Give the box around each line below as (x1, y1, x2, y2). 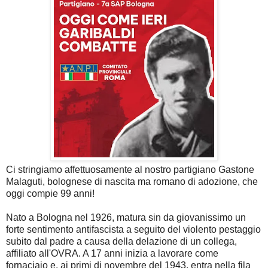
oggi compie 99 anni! (6, 188, 95, 199)
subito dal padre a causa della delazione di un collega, (6, 236, 237, 247)
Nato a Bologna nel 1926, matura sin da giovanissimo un (6, 212, 246, 223)
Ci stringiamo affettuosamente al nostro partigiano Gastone (6, 165, 254, 175)
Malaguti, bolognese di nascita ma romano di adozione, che (6, 176, 258, 187)
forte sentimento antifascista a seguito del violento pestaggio (6, 224, 261, 235)
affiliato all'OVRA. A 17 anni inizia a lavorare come (6, 248, 218, 259)
